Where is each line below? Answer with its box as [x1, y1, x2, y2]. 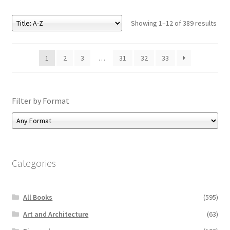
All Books [23, 193, 53, 202]
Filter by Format [11, 95, 69, 106]
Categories [11, 157, 56, 170]
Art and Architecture [23, 209, 89, 219]
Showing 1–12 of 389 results [130, 18, 217, 28]
